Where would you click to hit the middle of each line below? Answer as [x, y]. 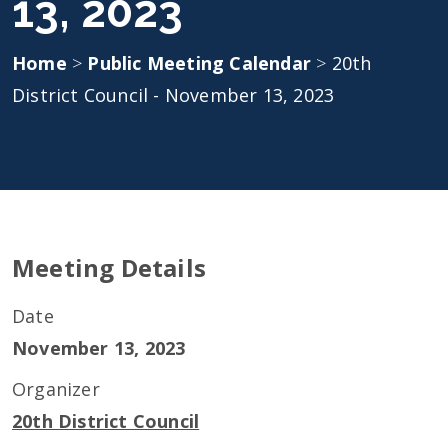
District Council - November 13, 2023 [173, 95]
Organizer [56, 389]
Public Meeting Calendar [202, 63]
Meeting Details [109, 267]
